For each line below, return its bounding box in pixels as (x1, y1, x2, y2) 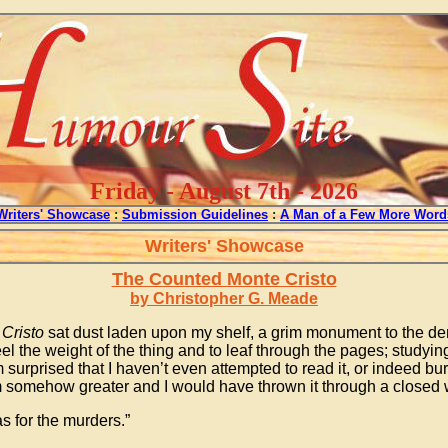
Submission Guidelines (122, 207, 268, 222)
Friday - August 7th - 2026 (90, 178, 358, 204)
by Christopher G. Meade (130, 290, 318, 307)
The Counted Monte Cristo (111, 269, 337, 289)
